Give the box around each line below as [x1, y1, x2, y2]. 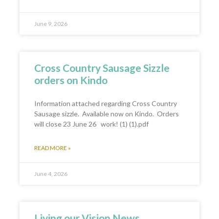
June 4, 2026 [34, 170, 67, 177]
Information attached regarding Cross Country [34, 99, 177, 108]
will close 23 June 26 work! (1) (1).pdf [34, 120, 149, 128]
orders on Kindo [34, 74, 108, 86]
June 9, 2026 [34, 20, 67, 27]
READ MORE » [34, 144, 71, 152]
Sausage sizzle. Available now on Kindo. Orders [34, 109, 179, 118]
